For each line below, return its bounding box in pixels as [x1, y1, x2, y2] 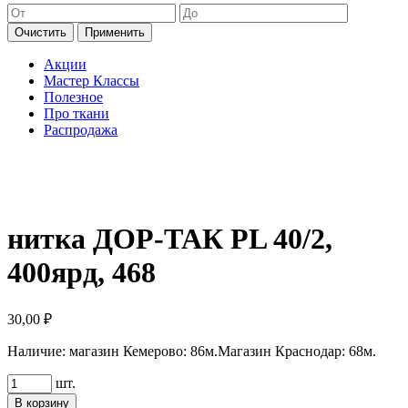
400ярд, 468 [7, 255, 156, 289]
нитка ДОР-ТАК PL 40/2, [7, 221, 332, 255]
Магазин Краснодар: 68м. [218, 343, 376, 360]
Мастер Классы [44, 73, 139, 89]
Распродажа [44, 122, 117, 138]
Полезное [44, 89, 103, 106]
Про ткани [44, 106, 109, 122]
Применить [85, 25, 145, 40]
